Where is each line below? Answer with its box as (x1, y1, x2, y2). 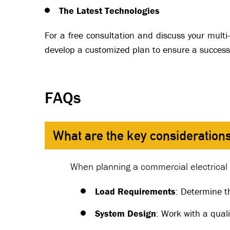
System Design (95, 207, 156, 220)
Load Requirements (95, 185, 176, 198)
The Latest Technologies (59, 5, 160, 17)
